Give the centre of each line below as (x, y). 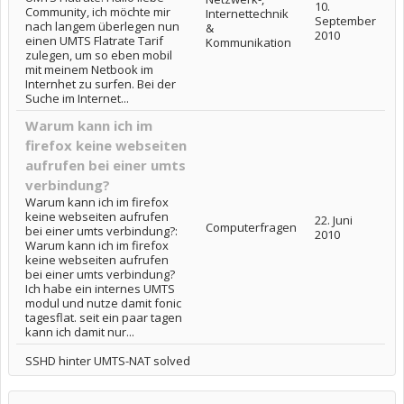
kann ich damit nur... (80, 332)
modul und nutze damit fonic (103, 303)
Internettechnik (247, 14)
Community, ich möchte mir (98, 12)
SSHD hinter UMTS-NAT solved (108, 361)
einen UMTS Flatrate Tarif (94, 41)
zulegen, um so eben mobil (99, 55)
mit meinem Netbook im (89, 69)
